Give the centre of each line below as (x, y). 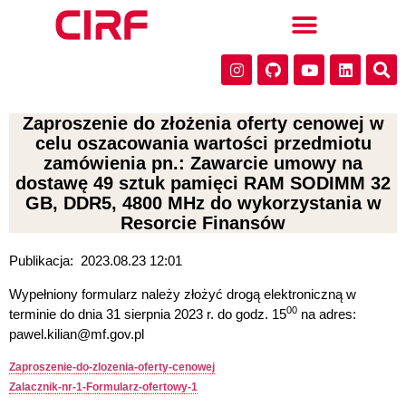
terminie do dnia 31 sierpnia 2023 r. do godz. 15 (148, 314)
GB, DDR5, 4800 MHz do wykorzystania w (203, 203)
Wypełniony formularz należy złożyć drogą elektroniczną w (183, 294)
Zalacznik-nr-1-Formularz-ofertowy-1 (103, 387)
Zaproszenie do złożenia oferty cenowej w (203, 124)
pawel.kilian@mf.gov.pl (77, 333)
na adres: (327, 314)
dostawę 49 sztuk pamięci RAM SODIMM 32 (203, 184)
